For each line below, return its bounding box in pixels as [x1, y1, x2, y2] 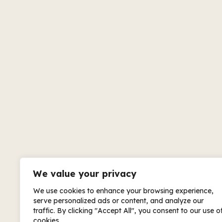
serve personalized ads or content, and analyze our [33, 196, 204, 205]
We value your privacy [33, 168, 136, 179]
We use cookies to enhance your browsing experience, [33, 186, 214, 195]
